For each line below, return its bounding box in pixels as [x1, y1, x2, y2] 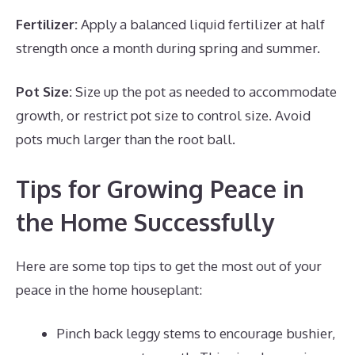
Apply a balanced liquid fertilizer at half [78, 15, 325, 32]
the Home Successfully [16, 206, 274, 237]
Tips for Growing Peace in [16, 173, 304, 204]
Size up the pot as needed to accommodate [72, 83, 337, 100]
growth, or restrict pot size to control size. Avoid [16, 107, 311, 124]
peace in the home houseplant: [16, 281, 202, 298]
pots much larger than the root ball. [16, 131, 235, 147]
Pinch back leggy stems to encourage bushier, [56, 325, 335, 342]
